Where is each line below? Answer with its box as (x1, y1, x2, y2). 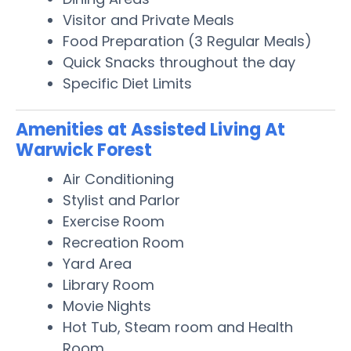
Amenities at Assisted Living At (16, 117, 285, 142)
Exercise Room (63, 211, 165, 231)
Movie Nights (63, 295, 151, 316)
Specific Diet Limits (63, 73, 192, 93)
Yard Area (63, 253, 132, 273)
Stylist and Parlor (63, 190, 180, 210)
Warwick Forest (16, 137, 152, 162)
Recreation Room (63, 232, 184, 252)
